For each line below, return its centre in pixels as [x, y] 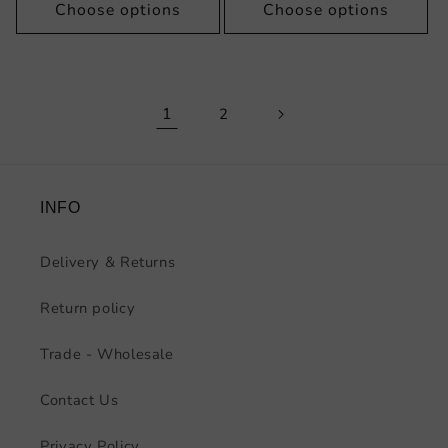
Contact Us [79, 399]
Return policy [88, 307]
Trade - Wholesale [107, 353]
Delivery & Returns [108, 261]
